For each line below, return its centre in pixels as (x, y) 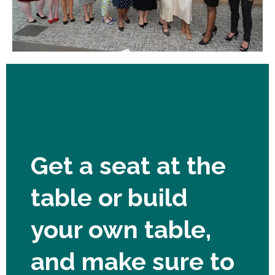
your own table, (121, 229)
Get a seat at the (128, 165)
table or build (109, 197)
